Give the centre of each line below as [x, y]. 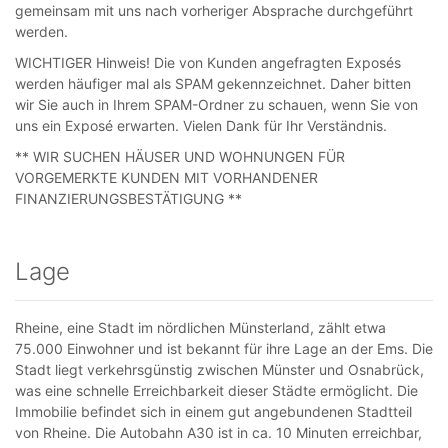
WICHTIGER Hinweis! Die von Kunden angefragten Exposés [208, 62]
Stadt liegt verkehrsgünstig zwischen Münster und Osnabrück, [219, 369]
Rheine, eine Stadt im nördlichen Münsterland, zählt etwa [200, 327]
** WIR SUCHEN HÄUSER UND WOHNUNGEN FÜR [180, 156]
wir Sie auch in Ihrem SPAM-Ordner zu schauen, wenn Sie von [216, 104]
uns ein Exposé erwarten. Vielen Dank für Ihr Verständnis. [201, 125]
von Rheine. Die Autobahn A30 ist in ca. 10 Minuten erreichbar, [218, 432]
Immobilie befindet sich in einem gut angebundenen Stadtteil [213, 411]
